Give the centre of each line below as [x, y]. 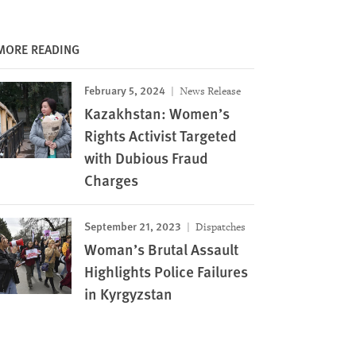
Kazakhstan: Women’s [157, 113]
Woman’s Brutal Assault [161, 249]
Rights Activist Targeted [160, 135]
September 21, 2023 [132, 226]
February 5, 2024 [124, 90]
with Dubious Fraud [146, 158]
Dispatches [219, 227]
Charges [111, 180]
